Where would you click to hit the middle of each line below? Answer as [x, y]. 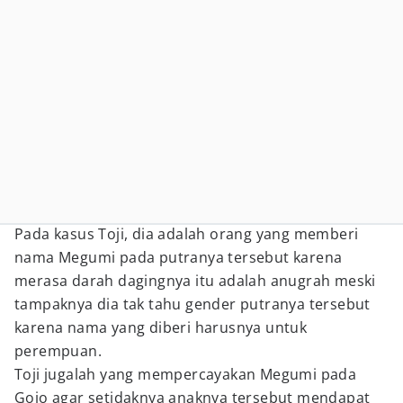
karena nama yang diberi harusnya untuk [161, 327]
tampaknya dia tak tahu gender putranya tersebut [193, 304]
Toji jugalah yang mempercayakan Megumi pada [186, 374]
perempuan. [58, 351]
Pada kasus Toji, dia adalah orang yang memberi [187, 234]
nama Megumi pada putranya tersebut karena [179, 257]
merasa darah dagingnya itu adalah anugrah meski [195, 281]
